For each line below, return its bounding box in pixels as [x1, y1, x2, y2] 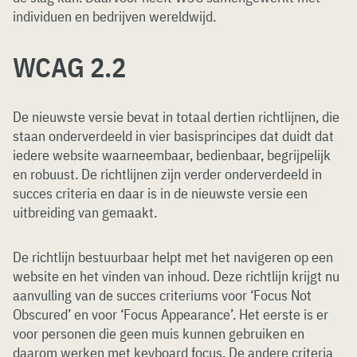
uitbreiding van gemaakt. [13, 203, 157, 222]
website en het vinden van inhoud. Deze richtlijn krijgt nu [13, 267, 339, 285]
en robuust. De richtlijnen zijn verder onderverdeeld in [13, 165, 322, 183]
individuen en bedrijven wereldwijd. [13, 7, 216, 25]
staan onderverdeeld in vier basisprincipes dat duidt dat [13, 127, 334, 145]
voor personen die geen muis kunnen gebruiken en [13, 324, 304, 343]
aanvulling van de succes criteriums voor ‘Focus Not [13, 286, 312, 304]
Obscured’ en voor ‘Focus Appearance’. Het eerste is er [13, 305, 328, 324]
